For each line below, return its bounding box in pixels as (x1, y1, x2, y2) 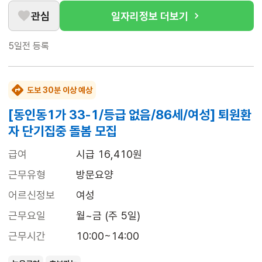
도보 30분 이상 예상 (27, 85, 92, 95)
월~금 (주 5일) (76, 209, 140, 222)
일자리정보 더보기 (111, 9, 188, 22)
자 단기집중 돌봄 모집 (8, 123, 117, 139)
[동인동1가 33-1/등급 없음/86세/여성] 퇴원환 (8, 107, 251, 123)
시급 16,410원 (76, 148, 142, 161)
